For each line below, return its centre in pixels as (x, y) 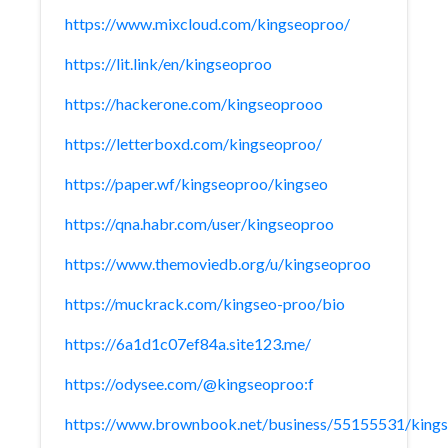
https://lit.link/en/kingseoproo (168, 63)
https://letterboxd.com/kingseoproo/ (193, 143)
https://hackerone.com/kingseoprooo (194, 103)
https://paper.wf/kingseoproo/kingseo (196, 183)
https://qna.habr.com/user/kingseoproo (199, 223)
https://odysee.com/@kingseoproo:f (189, 383)
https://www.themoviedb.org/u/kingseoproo (218, 263)
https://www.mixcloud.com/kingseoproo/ (207, 23)
